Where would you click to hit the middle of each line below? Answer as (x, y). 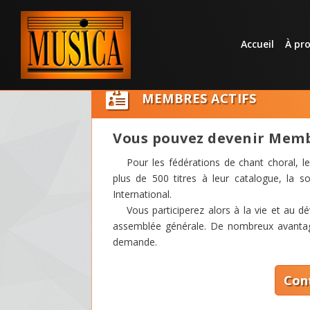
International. (142, 194)
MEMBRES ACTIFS (199, 98)
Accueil (257, 44)
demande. (135, 241)
